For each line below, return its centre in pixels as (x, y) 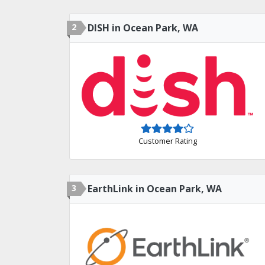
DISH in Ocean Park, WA (143, 28)
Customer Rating (167, 141)
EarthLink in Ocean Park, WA (155, 188)
